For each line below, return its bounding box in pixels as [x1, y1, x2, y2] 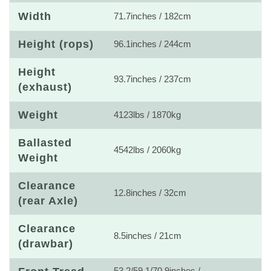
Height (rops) [18, 38, 94, 50]
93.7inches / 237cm [114, 74, 191, 84]
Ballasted [18, 137, 72, 149]
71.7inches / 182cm [114, 11, 191, 21]
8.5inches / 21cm [114, 231, 181, 241]
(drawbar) [18, 238, 73, 250]
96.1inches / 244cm [114, 39, 191, 49]
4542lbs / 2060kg [114, 145, 181, 155]
